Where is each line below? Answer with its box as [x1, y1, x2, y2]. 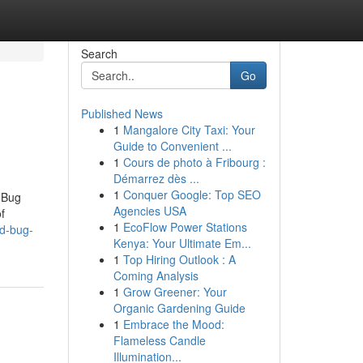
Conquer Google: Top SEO [122, 186, 261, 203]
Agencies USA [113, 203, 186, 219]
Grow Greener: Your [122, 284, 227, 300]
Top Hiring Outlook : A [122, 251, 236, 267]
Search [80, 45, 117, 62]
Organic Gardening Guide [113, 300, 246, 316]
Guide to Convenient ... [113, 138, 232, 154]
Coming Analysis [113, 267, 199, 284]
